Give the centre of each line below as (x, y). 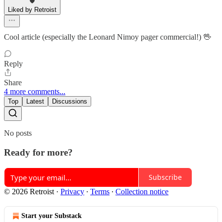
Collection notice (142, 191)
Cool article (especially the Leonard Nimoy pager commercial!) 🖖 (108, 37)
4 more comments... (35, 92)
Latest (35, 102)
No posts (18, 133)
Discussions (70, 102)
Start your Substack (52, 216)
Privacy (72, 191)
